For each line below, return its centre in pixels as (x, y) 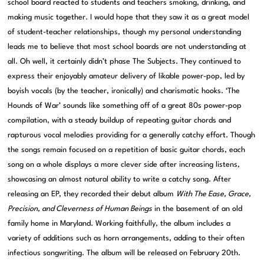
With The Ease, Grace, (214, 194)
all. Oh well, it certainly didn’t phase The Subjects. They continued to (125, 62)
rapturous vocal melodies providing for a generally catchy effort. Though (132, 135)
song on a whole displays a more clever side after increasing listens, (124, 165)
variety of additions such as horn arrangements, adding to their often (126, 238)
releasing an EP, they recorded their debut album (92, 194)
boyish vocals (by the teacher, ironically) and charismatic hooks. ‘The (124, 91)
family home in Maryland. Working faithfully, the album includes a (119, 224)
